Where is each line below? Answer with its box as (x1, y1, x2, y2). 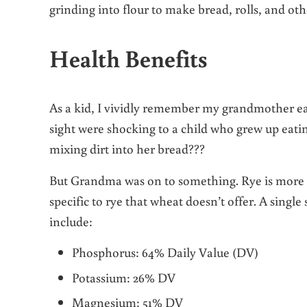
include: (49, 212, 93, 230)
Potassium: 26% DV (72, 268, 176, 286)
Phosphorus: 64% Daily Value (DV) (72, 243, 259, 261)
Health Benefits (49, 42, 208, 74)
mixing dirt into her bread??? (49, 140, 205, 158)
